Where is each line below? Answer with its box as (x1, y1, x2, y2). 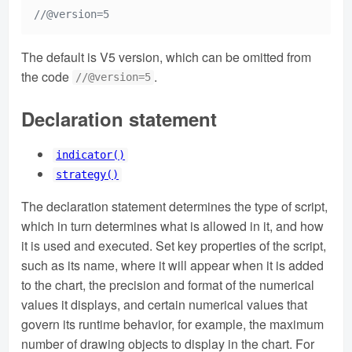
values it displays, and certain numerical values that (21, 295, 307, 313)
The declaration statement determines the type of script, (21, 196, 328, 215)
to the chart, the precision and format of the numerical (21, 275, 314, 294)
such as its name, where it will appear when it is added (21, 255, 324, 274)
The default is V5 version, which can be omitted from (21, 47, 311, 66)
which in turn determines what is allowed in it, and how (21, 216, 324, 235)
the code (21, 67, 72, 86)
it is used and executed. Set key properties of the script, (21, 236, 326, 255)
